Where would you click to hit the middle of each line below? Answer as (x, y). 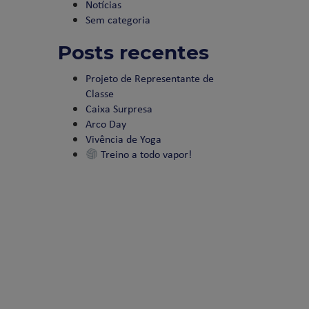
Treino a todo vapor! (144, 154)
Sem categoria (118, 19)
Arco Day (106, 123)
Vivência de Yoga (123, 139)
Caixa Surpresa (119, 108)
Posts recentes (133, 52)
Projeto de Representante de (149, 78)
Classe (99, 93)
